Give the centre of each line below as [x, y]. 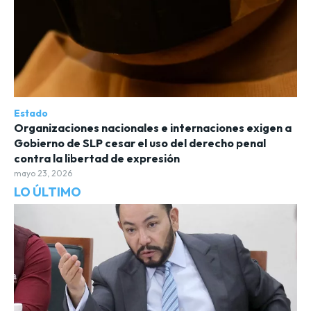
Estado [31, 114]
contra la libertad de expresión [97, 159]
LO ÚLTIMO [48, 192]
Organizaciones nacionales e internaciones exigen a [153, 128]
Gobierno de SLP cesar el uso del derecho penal [140, 143]
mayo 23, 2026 [43, 174]
